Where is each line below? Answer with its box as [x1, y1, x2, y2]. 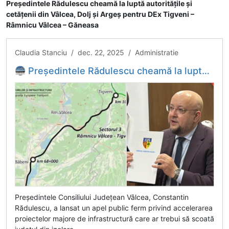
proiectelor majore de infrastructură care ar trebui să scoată [15, 214, 214, 223]
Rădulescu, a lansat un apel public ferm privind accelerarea [15, 203, 213, 212]
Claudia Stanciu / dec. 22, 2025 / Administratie [15, 48, 178, 57]
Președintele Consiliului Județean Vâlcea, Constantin [15, 192, 189, 201]
